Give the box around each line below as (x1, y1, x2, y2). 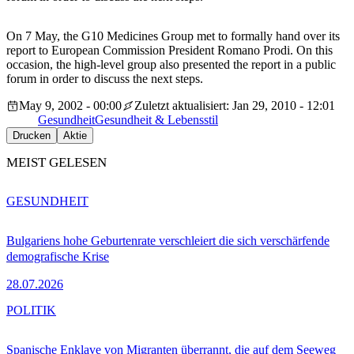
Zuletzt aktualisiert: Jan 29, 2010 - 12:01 (134, 99, 335, 113)
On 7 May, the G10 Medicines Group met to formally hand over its (6, 29, 340, 43)
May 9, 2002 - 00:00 (19, 99, 122, 113)
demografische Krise (6, 249, 109, 263)
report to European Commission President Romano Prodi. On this (6, 43, 333, 58)
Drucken (13, 130, 51, 142)
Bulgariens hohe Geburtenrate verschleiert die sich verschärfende (6, 233, 330, 247)
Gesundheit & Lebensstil (95, 113, 218, 127)
